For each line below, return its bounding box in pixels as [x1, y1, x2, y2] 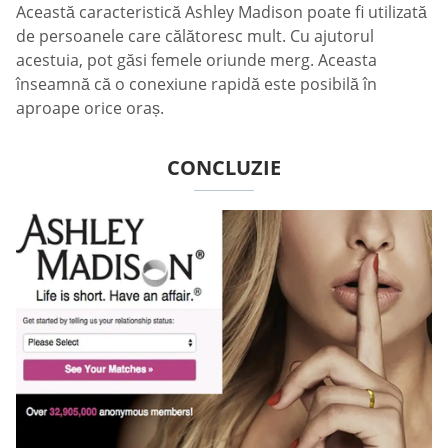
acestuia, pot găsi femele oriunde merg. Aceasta [16, 48, 377, 71]
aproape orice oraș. [16, 96, 164, 119]
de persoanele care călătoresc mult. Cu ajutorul [16, 24, 374, 47]
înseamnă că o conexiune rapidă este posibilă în [16, 72, 377, 95]
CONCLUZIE [167, 153, 281, 181]
